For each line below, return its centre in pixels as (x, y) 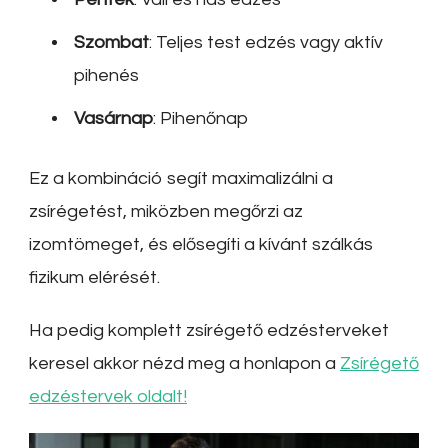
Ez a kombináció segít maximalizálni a (181, 179)
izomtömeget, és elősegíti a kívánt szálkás (201, 245)
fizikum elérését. (94, 278)
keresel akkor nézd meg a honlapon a (184, 364)
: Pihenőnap (200, 119)
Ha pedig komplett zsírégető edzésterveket (209, 331)
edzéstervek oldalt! (108, 397)
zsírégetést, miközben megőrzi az (166, 212)
